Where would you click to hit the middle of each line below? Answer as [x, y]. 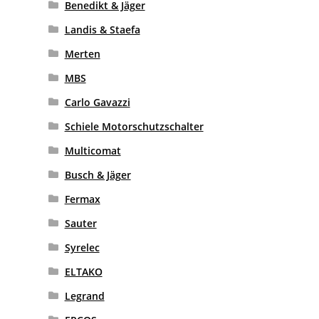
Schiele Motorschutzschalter [134, 127]
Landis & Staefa [102, 30]
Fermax [82, 199]
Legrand [84, 296]
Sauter [80, 224]
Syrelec [82, 248]
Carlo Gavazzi [97, 103]
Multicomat [93, 151]
